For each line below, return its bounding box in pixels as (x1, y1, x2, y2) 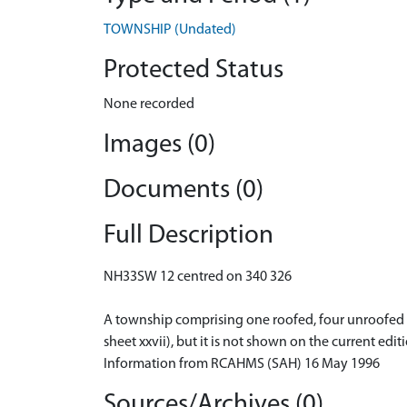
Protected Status (104, 57, 283, 84)
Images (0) (104, 132, 215, 158)
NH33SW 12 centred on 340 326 (104, 270, 292, 284)
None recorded (104, 97, 194, 112)
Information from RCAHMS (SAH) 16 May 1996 (104, 357, 380, 372)
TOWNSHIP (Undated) (104, 23, 236, 37)
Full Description (104, 223, 273, 249)
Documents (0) (104, 177, 263, 203)
